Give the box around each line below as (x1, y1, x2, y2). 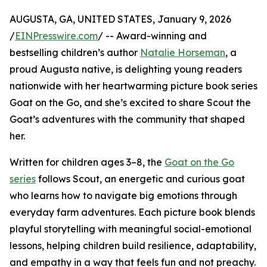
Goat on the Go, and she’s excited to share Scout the (10, 97, 251, 109)
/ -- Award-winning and (98, 30, 207, 42)
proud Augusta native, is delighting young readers (10, 63, 242, 76)
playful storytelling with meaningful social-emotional (10, 223, 252, 235)
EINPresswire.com (15, 30, 98, 42)
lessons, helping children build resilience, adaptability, (10, 240, 256, 252)
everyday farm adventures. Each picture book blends (10, 206, 255, 219)
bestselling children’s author (10, 46, 140, 59)
